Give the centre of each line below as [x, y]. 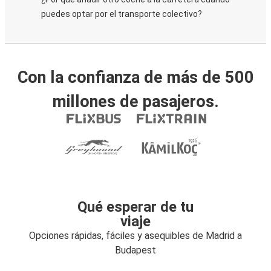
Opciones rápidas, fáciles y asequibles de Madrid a [135, 236]
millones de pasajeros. [135, 102]
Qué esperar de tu [135, 207]
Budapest [135, 250]
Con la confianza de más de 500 [135, 77]
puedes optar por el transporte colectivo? [122, 14]
